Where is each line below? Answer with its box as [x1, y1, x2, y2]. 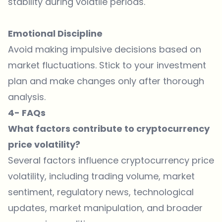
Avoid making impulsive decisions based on [8, 43, 201, 55]
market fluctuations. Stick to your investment [8, 59, 206, 71]
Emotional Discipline [8, 27, 103, 40]
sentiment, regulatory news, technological [8, 186, 194, 198]
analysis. [8, 91, 46, 103]
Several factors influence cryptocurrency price [8, 154, 214, 166]
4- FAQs [8, 107, 46, 119]
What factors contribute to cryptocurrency [8, 122, 210, 135]
